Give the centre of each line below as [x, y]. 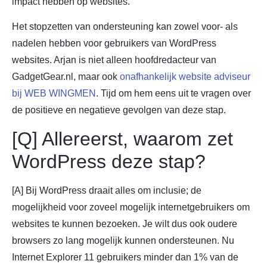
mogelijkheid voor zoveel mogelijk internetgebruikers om [131, 207]
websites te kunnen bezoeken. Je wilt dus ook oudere [125, 223]
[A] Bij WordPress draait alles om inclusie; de [107, 190]
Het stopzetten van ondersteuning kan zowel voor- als [125, 27]
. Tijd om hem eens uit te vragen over [173, 94]
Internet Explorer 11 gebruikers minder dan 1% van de [125, 257]
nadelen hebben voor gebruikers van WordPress [114, 44]
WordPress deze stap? [109, 161]
